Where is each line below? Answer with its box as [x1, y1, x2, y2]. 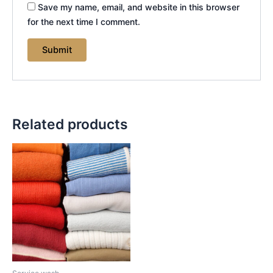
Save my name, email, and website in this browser [38, 2, 240, 13]
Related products [12, 116, 128, 133]
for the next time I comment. [27, 16, 141, 27]
